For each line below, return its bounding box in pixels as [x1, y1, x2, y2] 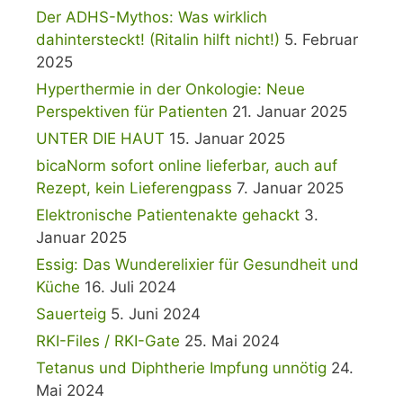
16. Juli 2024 [85, 278, 176, 297]
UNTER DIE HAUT [36, 130, 165, 148]
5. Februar [284, 31, 358, 49]
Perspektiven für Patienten [36, 103, 228, 121]
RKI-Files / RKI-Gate [36, 332, 180, 351]
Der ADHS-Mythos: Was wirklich [36, 8, 267, 27]
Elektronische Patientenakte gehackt [36, 206, 300, 225]
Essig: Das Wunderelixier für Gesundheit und [36, 255, 359, 274]
